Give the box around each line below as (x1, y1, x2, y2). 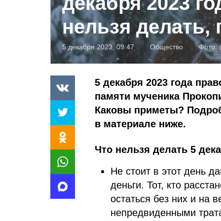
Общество (150, 42, 183, 51)
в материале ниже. (95, 118, 186, 129)
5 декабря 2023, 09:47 (62, 42, 134, 51)
